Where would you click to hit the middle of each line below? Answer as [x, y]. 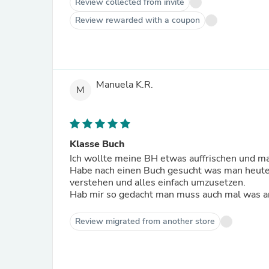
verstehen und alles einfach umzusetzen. [159, 183]
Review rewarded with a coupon [138, 20]
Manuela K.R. [125, 85]
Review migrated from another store [145, 221]
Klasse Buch [97, 144]
